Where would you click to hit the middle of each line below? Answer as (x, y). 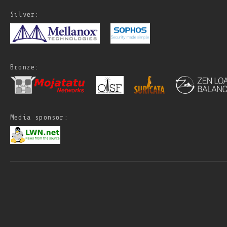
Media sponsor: (39, 117)
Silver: (25, 14)
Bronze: (25, 67)
